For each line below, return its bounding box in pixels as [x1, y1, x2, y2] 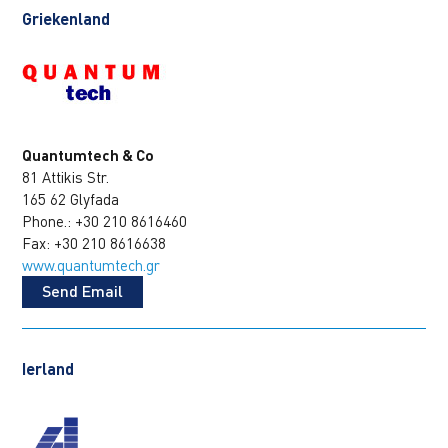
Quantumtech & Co [22, 146, 155, 165]
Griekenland [22, 9, 111, 29]
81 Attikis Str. [22, 168, 110, 187]
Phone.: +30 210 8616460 [22, 212, 188, 231]
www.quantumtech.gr [22, 256, 161, 275]
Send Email [42, 281, 124, 301]
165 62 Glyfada [22, 190, 120, 209]
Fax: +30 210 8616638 [22, 234, 167, 253]
